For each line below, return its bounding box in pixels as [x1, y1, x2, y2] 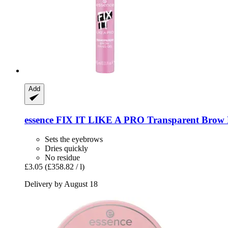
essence [24, 114, 53, 125]
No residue [45, 153, 80, 162]
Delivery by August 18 [24, 180, 98, 189]
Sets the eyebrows [45, 135, 103, 144]
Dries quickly [45, 144, 88, 153]
